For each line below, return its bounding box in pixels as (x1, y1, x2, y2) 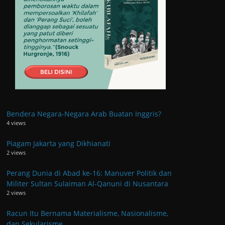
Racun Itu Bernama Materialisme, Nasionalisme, (7, 208, 168, 218)
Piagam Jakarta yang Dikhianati (7, 138, 110, 148)
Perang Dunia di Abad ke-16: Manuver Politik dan (7, 168, 172, 178)
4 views (7, 119, 26, 127)
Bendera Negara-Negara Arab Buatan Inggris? (7, 108, 161, 119)
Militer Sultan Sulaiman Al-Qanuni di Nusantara (7, 178, 168, 188)
